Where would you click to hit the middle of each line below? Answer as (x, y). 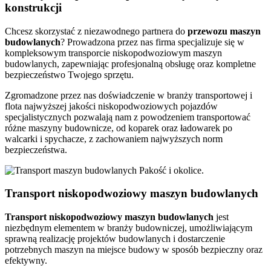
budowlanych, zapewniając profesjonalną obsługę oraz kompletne (130, 64)
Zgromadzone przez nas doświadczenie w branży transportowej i (129, 95)
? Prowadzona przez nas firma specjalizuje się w (152, 42)
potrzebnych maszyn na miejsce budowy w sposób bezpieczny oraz (134, 250)
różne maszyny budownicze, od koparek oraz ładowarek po (119, 128)
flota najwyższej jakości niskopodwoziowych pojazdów (111, 106)
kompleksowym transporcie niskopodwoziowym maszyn (113, 53)
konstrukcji (33, 8)
